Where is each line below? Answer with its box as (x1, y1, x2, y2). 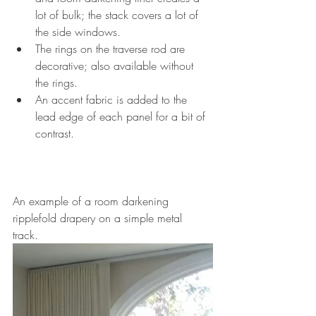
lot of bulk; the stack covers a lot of (35, 7, 202, 23)
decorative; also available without (35, 58, 197, 74)
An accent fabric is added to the (35, 92, 190, 108)
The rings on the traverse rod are (35, 41, 188, 57)
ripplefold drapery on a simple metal (13, 210, 186, 226)
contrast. (35, 126, 78, 142)
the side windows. (35, 24, 124, 40)
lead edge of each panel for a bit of (35, 109, 209, 125)
